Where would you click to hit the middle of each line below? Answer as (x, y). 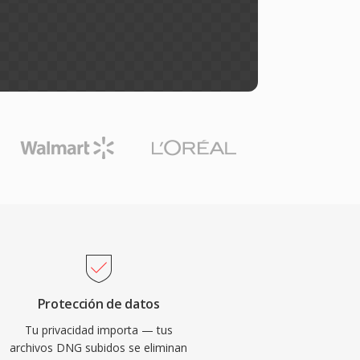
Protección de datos (98, 304)
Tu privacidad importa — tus (98, 330)
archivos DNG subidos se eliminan (99, 348)
